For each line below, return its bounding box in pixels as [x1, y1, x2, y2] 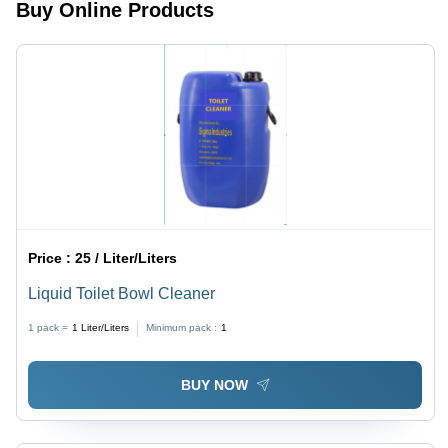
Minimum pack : [146, 322, 218, 334]
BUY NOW [180, 376, 248, 393]
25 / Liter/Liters [75, 250, 178, 267]
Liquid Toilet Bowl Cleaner [28, 285, 216, 303]
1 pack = [28, 322, 69, 334]
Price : [28, 250, 76, 267]
